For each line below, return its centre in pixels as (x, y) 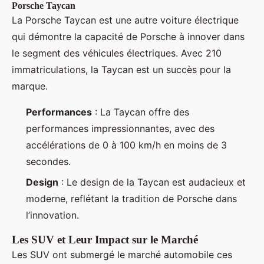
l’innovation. (52, 215)
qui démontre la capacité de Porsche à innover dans (128, 37)
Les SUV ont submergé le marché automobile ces (122, 254)
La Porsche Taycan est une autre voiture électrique (125, 20)
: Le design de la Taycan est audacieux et (152, 182)
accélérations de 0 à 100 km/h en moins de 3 (126, 145)
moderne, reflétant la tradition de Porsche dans (131, 198)
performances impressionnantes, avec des (120, 129)
